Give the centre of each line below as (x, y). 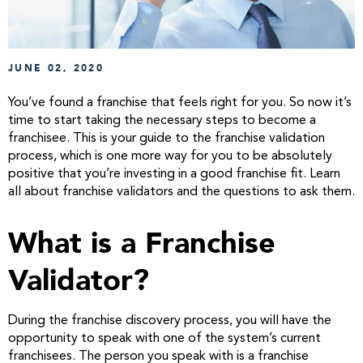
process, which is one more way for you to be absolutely (170, 156)
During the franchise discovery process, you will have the (170, 320)
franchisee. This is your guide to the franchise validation (167, 138)
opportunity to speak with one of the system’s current (164, 338)
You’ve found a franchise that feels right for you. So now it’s (180, 102)
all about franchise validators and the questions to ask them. (181, 192)
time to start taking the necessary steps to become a (162, 120)
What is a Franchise (142, 243)
